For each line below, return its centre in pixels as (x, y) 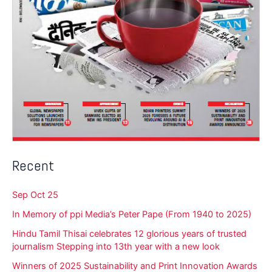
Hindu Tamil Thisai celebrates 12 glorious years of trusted (129, 234)
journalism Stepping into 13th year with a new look (116, 247)
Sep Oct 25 (35, 195)
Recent (33, 165)
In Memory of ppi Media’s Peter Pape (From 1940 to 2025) (132, 215)
